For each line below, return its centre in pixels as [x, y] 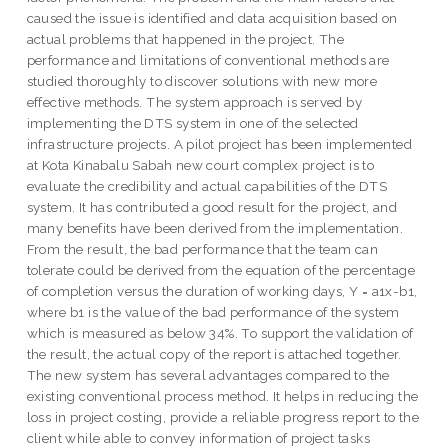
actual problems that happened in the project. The [185, 39]
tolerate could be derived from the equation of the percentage [221, 270]
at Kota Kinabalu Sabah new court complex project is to [200, 165]
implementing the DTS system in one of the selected [192, 123]
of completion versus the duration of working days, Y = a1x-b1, [222, 291]
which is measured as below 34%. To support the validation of [220, 333]
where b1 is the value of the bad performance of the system [213, 312]
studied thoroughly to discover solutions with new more [202, 81]
